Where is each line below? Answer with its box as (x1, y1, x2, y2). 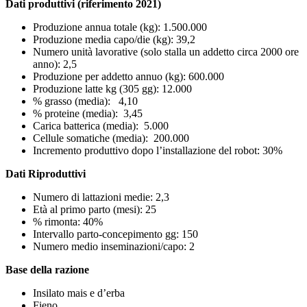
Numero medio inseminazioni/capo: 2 (33, 240, 195, 252)
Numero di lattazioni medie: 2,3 (33, 191, 169, 203)
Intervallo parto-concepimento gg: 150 (33, 228, 198, 240)
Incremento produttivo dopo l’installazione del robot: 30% (33, 144, 285, 156)
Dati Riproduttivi (5, 167, 86, 180)
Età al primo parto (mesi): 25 (33, 203, 156, 215)
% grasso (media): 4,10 (33, 95, 138, 107)
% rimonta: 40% (33, 215, 103, 228)
